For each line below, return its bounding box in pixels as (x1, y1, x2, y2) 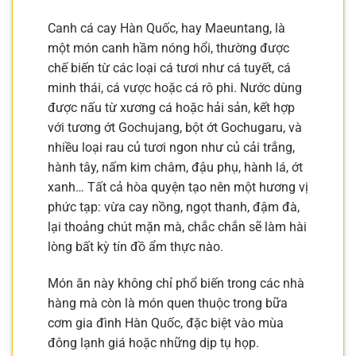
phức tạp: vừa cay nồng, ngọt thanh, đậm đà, (48, 199, 300, 215)
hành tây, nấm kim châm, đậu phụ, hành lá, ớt (48, 160, 303, 176)
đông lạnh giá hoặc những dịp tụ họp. (48, 335, 259, 350)
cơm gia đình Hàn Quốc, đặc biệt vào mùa (48, 315, 284, 331)
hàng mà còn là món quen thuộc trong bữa (48, 295, 288, 311)
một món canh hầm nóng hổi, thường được (48, 41, 289, 56)
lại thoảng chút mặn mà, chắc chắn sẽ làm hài (48, 219, 307, 235)
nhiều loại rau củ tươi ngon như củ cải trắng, (48, 140, 295, 156)
